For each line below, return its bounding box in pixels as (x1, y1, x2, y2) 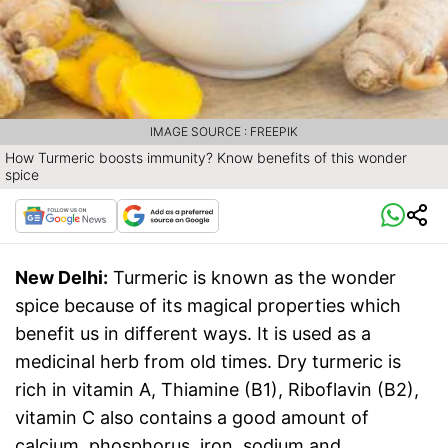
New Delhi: (15, 267, 108, 289)
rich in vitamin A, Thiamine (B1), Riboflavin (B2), (15, 379, 419, 401)
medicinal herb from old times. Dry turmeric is (15, 351, 401, 373)
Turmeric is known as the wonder (113, 267, 396, 289)
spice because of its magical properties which (15, 295, 401, 317)
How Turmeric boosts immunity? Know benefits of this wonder (5, 149, 407, 167)
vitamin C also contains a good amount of (15, 407, 369, 429)
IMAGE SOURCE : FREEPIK (150, 124, 298, 140)
